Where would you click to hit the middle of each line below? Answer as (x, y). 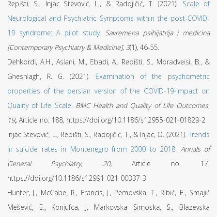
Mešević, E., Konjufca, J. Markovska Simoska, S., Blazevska (108, 207)
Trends (199, 134)
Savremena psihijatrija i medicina (157, 33)
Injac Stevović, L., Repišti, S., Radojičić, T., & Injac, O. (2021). (98, 134)
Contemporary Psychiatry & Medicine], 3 (70, 47)
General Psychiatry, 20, (70, 163)
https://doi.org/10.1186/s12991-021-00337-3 (77, 178)
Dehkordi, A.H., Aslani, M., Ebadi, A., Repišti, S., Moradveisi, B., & (108, 62)
